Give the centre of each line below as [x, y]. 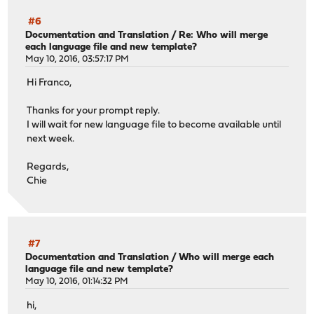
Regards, [48, 167]
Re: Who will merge [224, 35]
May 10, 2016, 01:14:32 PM [77, 282]
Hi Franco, [49, 83]
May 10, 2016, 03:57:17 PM [77, 59]
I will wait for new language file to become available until [154, 125]
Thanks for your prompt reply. [94, 111]
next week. [51, 139]
